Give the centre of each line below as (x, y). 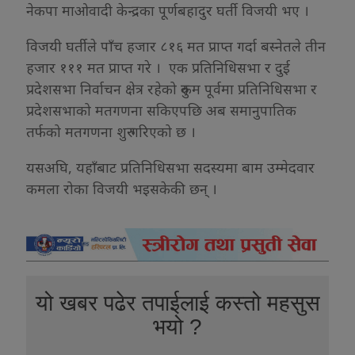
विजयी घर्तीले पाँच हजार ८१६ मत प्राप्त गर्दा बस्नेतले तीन (176, 46)
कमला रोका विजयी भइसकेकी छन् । (122, 189)
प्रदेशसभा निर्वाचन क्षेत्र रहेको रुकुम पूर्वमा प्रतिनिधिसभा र (172, 89)
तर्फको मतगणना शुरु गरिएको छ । (111, 132)
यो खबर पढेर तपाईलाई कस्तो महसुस (177, 303)
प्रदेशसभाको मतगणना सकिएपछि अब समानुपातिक (161, 111)
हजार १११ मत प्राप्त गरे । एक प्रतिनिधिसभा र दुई (158, 68)
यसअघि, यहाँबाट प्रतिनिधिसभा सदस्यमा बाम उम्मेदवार (170, 168)
